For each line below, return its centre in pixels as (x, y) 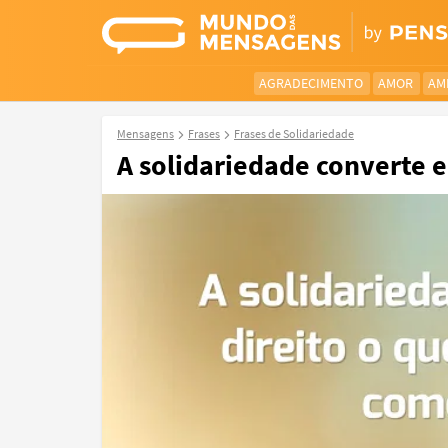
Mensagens (145, 133)
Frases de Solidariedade (294, 133)
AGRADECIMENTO (311, 83)
